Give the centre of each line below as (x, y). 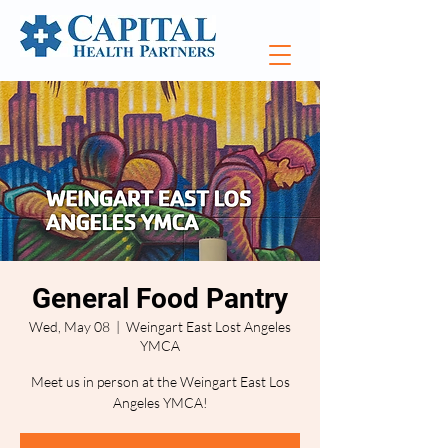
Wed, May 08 (69, 326)
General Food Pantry (160, 298)
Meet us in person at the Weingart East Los (160, 381)
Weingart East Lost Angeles (208, 326)
